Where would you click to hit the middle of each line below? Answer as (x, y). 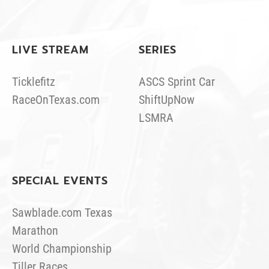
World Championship (62, 249)
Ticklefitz (34, 81)
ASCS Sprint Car (177, 81)
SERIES (158, 50)
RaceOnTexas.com (56, 99)
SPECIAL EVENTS (60, 181)
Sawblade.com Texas (62, 213)
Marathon (35, 231)
